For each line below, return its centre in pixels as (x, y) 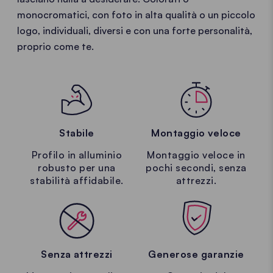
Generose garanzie (196, 254)
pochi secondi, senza (196, 168)
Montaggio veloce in (196, 155)
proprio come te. (55, 46)
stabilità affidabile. (77, 181)
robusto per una (77, 168)
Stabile (77, 133)
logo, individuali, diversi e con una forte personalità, (135, 30)
